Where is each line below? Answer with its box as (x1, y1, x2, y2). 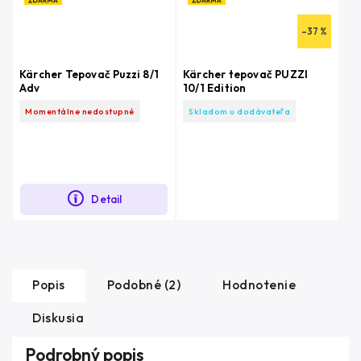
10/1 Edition (183, 81, 247, 94)
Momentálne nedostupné (25, 105, 135, 117)
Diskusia (32, 309, 84, 326)
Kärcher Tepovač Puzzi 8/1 (19, 67, 159, 81)
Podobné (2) (106, 276, 180, 293)
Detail (91, 193, 122, 206)
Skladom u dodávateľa (189, 105, 290, 117)
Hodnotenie (222, 276, 296, 293)
